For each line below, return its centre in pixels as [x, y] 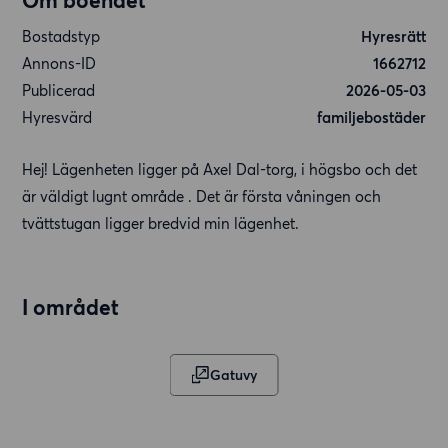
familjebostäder [371, 117]
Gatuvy [233, 375]
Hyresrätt [393, 36]
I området [71, 308]
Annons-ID [59, 63]
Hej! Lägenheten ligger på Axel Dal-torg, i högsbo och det [220, 169]
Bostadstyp [61, 36]
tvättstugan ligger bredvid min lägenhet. [161, 223]
